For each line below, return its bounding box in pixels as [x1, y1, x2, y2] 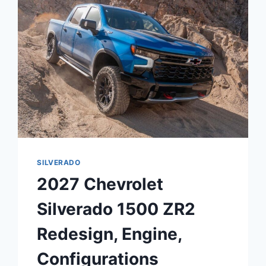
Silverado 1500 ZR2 [37, 198, 196, 219]
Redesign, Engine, [37, 223, 182, 244]
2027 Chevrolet [37, 173, 164, 194]
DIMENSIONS [87, 13, 144, 23]
